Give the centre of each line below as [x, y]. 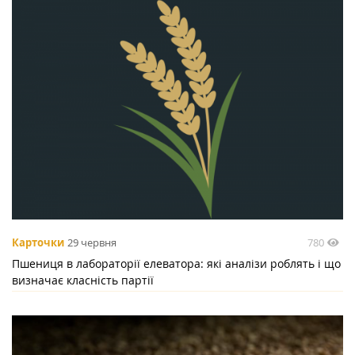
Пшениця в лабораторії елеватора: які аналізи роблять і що [176, 263]
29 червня [92, 243]
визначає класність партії [83, 280]
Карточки [38, 243]
